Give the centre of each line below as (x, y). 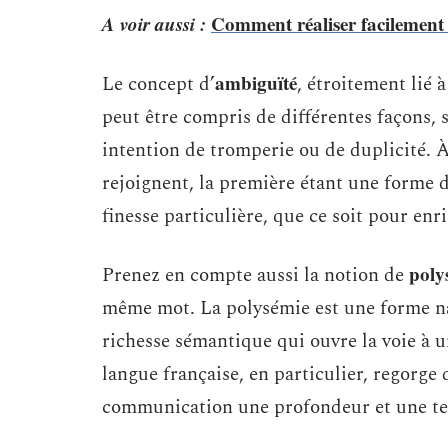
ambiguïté (256, 82)
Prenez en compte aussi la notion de (255, 275)
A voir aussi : (154, 23)
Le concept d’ (158, 84)
